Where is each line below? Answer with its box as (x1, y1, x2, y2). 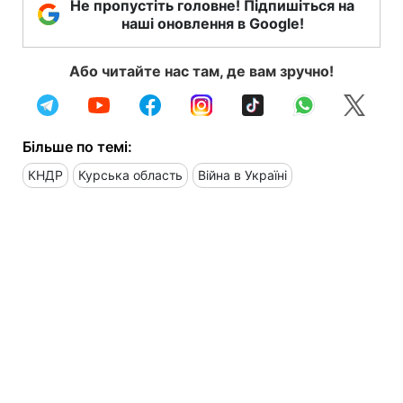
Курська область (78, 166, 183, 183)
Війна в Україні (198, 166, 287, 183)
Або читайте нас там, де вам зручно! (69, 61, 334, 80)
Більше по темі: (22, 137, 132, 156)
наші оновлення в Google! (121, 13, 304, 32)
